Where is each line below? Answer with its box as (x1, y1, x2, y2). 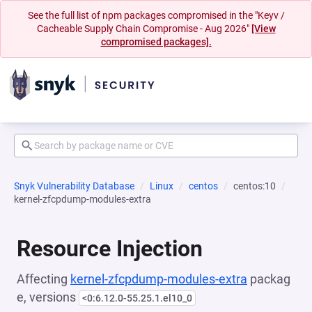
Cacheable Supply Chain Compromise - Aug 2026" (36, 23, 251, 34)
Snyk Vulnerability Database (14, 180, 134, 192)
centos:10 (233, 180, 276, 192)
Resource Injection (17, 235, 203, 262)
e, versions (17, 290, 79, 304)
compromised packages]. (100, 36, 212, 47)
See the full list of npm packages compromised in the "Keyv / (27, 10, 285, 21)
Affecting (17, 272, 70, 286)
